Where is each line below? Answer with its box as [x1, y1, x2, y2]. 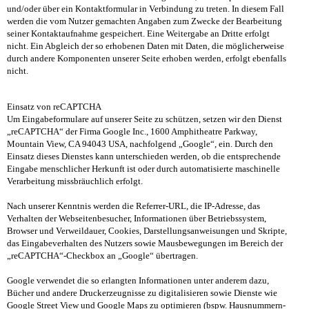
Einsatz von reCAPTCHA [7, 101, 101, 112]
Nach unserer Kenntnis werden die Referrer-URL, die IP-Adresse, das [7, 201, 260, 212]
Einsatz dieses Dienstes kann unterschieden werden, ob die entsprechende [7, 151, 281, 162]
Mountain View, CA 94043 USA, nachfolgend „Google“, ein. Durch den [7, 139, 273, 150]
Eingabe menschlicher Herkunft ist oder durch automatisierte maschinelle [7, 163, 280, 175]
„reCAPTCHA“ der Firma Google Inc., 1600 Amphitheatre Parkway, [7, 126, 257, 137]
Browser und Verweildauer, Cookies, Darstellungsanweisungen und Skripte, [7, 226, 287, 237]
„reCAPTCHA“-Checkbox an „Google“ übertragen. [7, 250, 198, 261]
